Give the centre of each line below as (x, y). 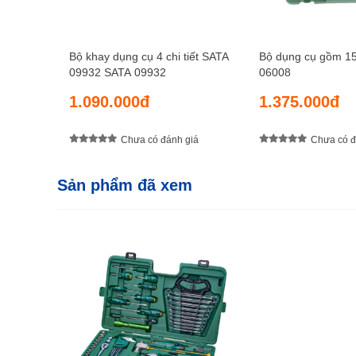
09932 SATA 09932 (118, 73)
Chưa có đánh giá (160, 139)
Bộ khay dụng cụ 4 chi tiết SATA (149, 57)
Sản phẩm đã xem (125, 186)
